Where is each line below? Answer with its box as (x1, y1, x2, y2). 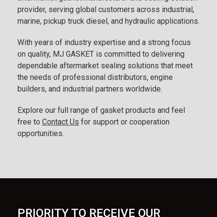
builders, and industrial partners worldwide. (17, 84, 162, 94)
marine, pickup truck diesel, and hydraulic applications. (17, 16, 200, 26)
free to (17, 117, 42, 127)
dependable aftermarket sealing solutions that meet (17, 61, 193, 71)
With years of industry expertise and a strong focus (17, 38, 191, 47)
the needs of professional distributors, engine (17, 73, 173, 82)
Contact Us (42, 117, 79, 127)
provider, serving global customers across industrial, (17, 5, 194, 15)
